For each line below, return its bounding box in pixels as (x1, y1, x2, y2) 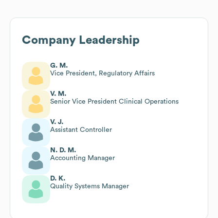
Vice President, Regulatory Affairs (50, 70, 155, 77)
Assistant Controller (50, 126, 112, 133)
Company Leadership (22, 34, 140, 46)
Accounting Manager (50, 154, 115, 162)
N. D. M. (50, 146, 76, 154)
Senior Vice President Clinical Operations (50, 98, 179, 105)
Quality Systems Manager (50, 182, 129, 190)
